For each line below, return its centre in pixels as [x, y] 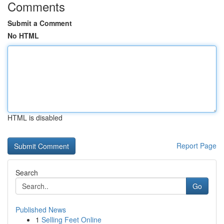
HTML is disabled [35, 117]
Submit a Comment [40, 23]
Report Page [196, 145]
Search [27, 172]
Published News [41, 209]
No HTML [23, 35]
